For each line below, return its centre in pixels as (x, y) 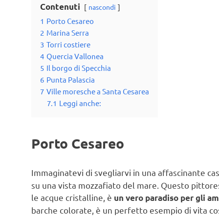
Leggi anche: (80, 103)
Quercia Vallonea (75, 56)
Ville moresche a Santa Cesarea (98, 91)
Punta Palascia (71, 80)
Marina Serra (68, 33)
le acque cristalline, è (73, 197)
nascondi (102, 7)
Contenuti (60, 7)
